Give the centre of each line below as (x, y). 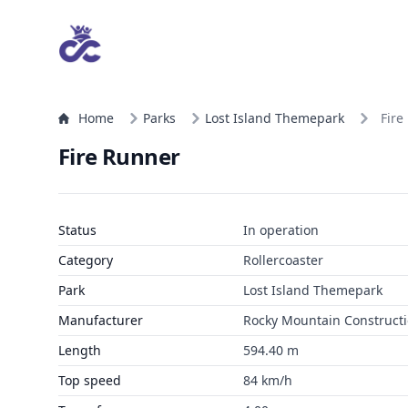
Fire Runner (119, 156)
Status (77, 230)
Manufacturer (101, 320)
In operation (280, 230)
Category (86, 260)
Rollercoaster (283, 260)
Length (80, 350)
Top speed (90, 380)
